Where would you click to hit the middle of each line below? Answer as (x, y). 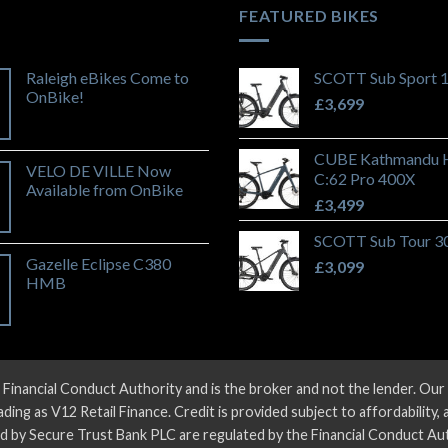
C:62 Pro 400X (364, 178)
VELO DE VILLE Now (98, 170)
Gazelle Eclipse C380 (98, 263)
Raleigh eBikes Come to (107, 77)
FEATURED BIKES (309, 15)
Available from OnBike (104, 189)
